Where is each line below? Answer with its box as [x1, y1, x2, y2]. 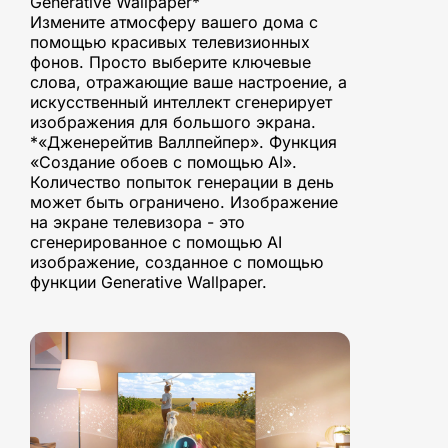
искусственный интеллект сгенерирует [30, 92, 332, 113]
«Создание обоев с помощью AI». [30, 152, 297, 173]
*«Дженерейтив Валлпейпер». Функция [30, 132, 337, 153]
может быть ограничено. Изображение [30, 192, 338, 213]
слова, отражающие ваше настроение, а [30, 72, 347, 93]
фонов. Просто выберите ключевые [30, 52, 311, 73]
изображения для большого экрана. [30, 112, 316, 133]
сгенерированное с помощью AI [30, 232, 282, 253]
